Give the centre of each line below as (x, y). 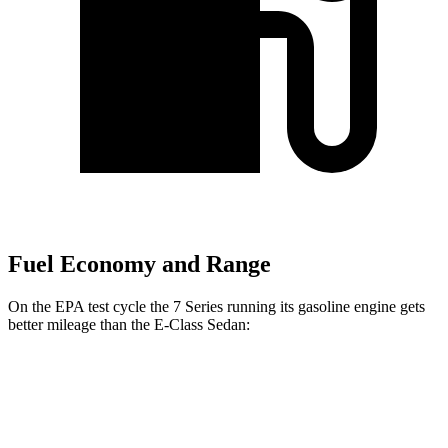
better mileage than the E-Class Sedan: (129, 324)
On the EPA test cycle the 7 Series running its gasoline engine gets (216, 306)
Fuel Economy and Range (139, 264)
